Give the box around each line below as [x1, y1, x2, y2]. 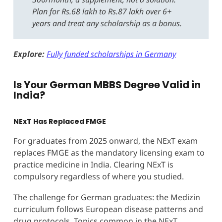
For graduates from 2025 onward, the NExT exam [13, 135, 198, 146]
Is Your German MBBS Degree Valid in [13, 77, 201, 92]
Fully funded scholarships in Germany [46, 48, 176, 59]
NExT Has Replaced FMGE [13, 116, 106, 126]
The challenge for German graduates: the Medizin [13, 191, 200, 203]
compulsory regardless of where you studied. [13, 170, 184, 182]
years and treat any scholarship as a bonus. [32, 17, 182, 29]
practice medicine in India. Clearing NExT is [13, 159, 173, 170]
